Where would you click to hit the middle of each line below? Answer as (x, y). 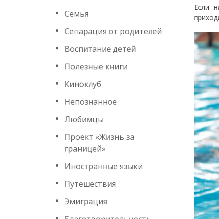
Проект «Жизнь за (99, 137)
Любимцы (84, 119)
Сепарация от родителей (113, 31)
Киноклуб (83, 84)
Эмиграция (86, 201)
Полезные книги (96, 66)
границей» (85, 149)
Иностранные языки (104, 166)
